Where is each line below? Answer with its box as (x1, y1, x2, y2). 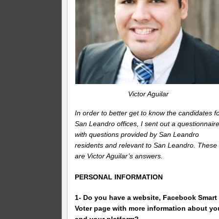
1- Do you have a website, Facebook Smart (75, 194, 218, 202)
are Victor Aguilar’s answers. (75, 152, 163, 160)
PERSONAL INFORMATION (75, 173, 163, 181)
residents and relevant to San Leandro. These (75, 141, 218, 149)
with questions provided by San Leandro (75, 130, 199, 138)
